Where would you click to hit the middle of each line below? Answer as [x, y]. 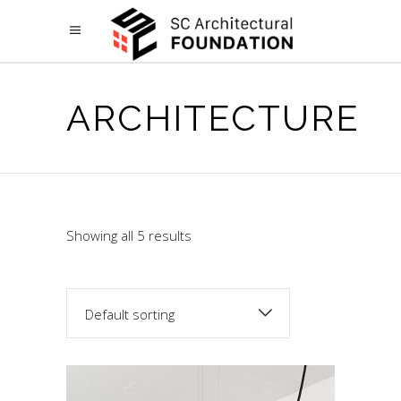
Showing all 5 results [129, 235]
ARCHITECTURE [213, 118]
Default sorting [130, 314]
